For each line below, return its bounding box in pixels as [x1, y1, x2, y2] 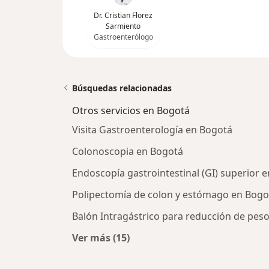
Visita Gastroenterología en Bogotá [72, 123, 232, 136]
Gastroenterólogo [93, 32, 153, 42]
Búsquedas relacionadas [72, 82, 172, 94]
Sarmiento [106, 21, 141, 31]
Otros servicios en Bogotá [72, 104, 190, 117]
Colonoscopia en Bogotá [72, 145, 183, 158]
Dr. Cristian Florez [94, 10, 153, 20]
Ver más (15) [72, 231, 130, 244]
